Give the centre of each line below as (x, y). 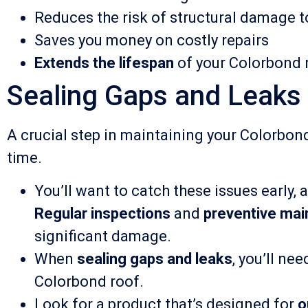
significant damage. (103, 236)
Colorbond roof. (89, 281)
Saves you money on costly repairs (152, 41)
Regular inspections (102, 213)
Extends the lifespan (104, 63)
